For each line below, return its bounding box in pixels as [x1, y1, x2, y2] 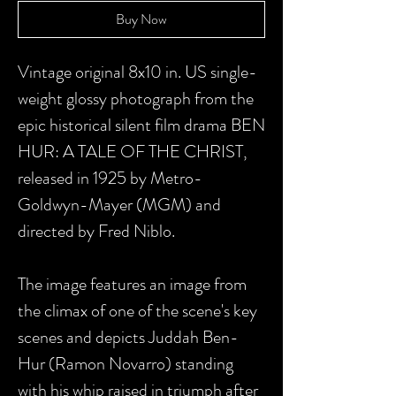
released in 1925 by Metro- [18, 165, 202, 191]
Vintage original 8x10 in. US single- [18, 59, 257, 85]
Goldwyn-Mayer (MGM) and [18, 192, 221, 217]
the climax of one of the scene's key [18, 298, 257, 324]
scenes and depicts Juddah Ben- [18, 324, 239, 350]
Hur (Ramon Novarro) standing [18, 351, 233, 377]
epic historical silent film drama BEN [18, 112, 265, 138]
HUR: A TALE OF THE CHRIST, [18, 139, 247, 164]
